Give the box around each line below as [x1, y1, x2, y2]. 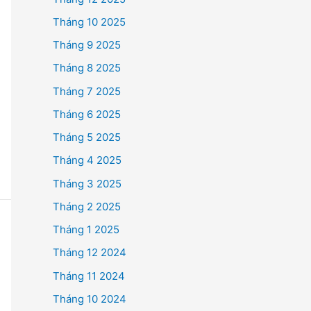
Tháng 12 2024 [53, 246, 126, 260]
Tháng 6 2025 [53, 107, 121, 121]
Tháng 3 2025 [53, 176, 121, 190]
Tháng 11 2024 [53, 269, 125, 283]
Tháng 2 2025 [53, 199, 121, 213]
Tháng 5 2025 [53, 131, 121, 144]
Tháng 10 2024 [53, 292, 126, 305]
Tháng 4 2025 [53, 153, 121, 167]
